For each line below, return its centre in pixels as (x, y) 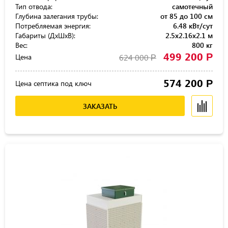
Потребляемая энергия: (53, 26)
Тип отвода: (34, 6)
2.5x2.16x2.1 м (189, 35)
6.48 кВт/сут (193, 26)
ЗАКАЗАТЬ (100, 106)
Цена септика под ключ (53, 83)
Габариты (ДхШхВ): (45, 35)
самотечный (192, 6)
